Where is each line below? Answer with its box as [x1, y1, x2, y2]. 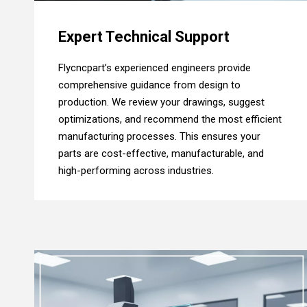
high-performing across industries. [58, 164, 214, 177]
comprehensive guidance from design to [58, 79, 241, 92]
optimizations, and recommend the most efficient [58, 113, 282, 126]
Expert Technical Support [58, 28, 230, 46]
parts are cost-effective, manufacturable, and [58, 147, 264, 160]
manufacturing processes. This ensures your [58, 130, 260, 143]
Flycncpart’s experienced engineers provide [58, 62, 251, 75]
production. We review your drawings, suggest [58, 96, 265, 109]
